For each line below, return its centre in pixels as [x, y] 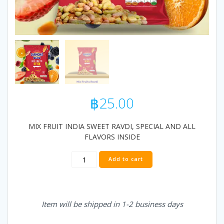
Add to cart [125, 159]
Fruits [93, 198]
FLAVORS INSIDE [112, 137]
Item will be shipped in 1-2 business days [112, 204]
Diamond [99, 156]
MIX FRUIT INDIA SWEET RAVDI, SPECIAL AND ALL [112, 126]
